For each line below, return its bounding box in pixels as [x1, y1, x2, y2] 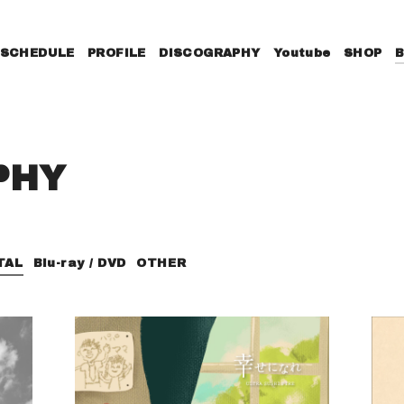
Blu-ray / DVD [32, 257, 127, 270]
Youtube [272, 47, 331, 60]
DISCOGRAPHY [159, 47, 261, 60]
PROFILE [87, 47, 146, 60]
